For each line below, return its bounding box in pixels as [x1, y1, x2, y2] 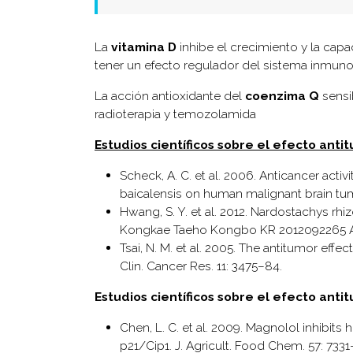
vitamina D [111, 39, 176, 54]
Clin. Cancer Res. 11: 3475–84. [120, 258, 282, 273]
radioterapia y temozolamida [95, 106, 256, 121]
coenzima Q [245, 87, 319, 103]
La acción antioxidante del [95, 87, 245, 103]
